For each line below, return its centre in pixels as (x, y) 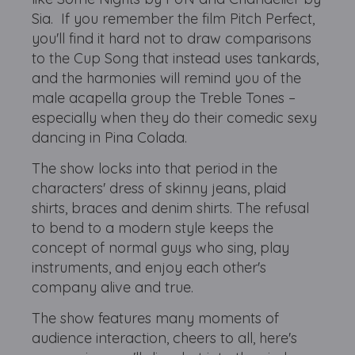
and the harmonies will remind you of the (167, 78)
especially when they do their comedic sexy (175, 118)
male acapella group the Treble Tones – (164, 98)
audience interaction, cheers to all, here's (165, 338)
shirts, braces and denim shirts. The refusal (171, 208)
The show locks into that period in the (155, 168)
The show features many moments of (156, 318)
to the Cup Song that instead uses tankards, (176, 58)
